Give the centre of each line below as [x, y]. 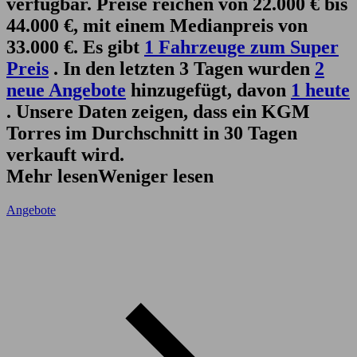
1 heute [320, 90]
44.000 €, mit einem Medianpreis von [157, 25]
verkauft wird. [65, 154]
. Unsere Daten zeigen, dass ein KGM [158, 111]
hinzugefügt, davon [208, 90]
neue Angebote [66, 90]
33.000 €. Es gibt [75, 47]
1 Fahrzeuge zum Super [241, 47]
